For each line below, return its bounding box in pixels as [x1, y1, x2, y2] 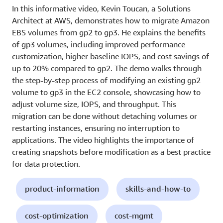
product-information [25, 183, 100, 194]
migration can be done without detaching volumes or [12, 111, 197, 121]
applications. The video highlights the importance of [12, 134, 194, 145]
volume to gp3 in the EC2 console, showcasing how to [12, 87, 201, 97]
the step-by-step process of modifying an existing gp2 [12, 75, 201, 85]
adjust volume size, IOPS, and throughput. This [12, 99, 176, 109]
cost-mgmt [114, 210, 153, 221]
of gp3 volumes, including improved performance [12, 39, 185, 49]
